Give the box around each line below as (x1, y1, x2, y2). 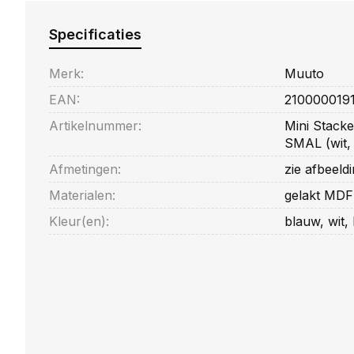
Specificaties (49, 26, 141, 43)
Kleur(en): (49, 213, 109, 229)
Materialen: (49, 187, 115, 203)
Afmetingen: (49, 161, 121, 177)
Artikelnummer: (49, 118, 141, 134)
